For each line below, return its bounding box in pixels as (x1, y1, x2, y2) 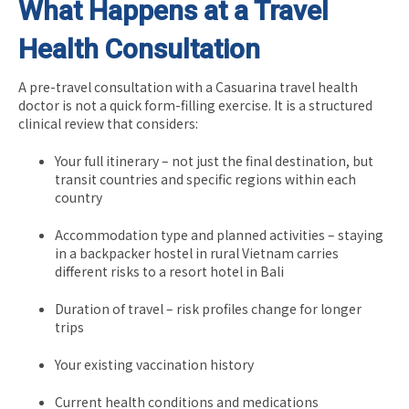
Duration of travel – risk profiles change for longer (55, 299, 362, 318)
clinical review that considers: (18, 113, 198, 132)
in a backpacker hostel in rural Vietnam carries (55, 243, 339, 262)
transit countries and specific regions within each (55, 169, 356, 188)
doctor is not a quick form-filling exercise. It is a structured (18, 95, 372, 114)
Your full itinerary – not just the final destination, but (55, 151, 373, 170)
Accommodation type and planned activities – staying (55, 225, 383, 244)
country (55, 187, 102, 206)
